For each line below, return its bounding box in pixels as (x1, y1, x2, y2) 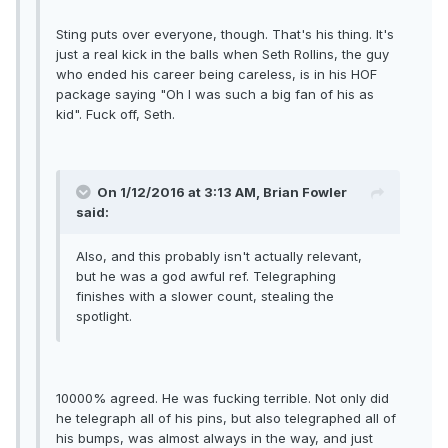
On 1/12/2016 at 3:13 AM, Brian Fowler (97, 184, 347, 201)
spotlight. (76, 308, 132, 325)
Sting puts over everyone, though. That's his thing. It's (56, 26, 394, 43)
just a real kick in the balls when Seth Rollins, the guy (56, 46, 389, 63)
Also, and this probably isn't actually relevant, (76, 248, 362, 265)
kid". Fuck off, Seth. (56, 106, 179, 123)
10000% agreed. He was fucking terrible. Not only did (56, 390, 389, 407)
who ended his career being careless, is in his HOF (56, 66, 377, 83)
